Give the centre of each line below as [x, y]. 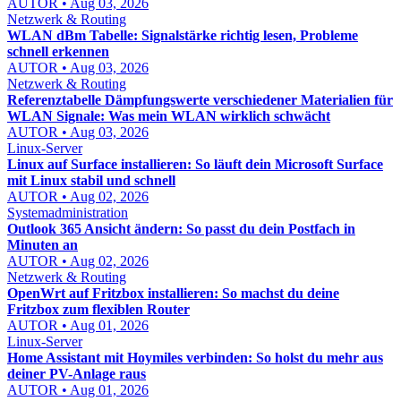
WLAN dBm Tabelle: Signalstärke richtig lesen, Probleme [183, 35]
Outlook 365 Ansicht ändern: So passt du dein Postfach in [181, 229]
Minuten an [43, 245]
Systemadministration [68, 213]
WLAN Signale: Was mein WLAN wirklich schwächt [169, 116]
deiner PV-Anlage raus [77, 374]
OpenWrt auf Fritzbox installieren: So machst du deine [173, 293]
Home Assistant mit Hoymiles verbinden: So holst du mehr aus [195, 358]
